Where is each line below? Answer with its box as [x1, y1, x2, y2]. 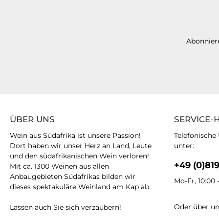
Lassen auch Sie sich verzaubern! [10, 203, 121, 212]
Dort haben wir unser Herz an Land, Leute [10, 141, 152, 150]
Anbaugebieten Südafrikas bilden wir [10, 172, 135, 181]
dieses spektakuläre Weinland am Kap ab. [10, 182, 151, 191]
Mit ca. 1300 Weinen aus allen [10, 162, 109, 171]
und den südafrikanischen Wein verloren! [10, 152, 149, 160]
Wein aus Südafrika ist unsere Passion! [10, 131, 141, 140]
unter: [174, 141, 194, 150]
